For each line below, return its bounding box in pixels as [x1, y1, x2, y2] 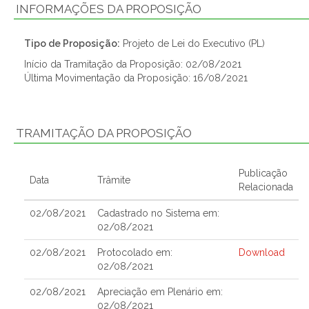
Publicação [239, 168, 288, 179]
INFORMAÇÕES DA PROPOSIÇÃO [16, 2, 201, 16]
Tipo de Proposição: [24, 38, 120, 49]
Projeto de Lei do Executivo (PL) [120, 38, 265, 49]
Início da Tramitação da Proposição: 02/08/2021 [24, 59, 241, 70]
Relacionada [239, 181, 293, 192]
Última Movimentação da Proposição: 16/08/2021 [24, 72, 248, 83]
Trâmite [97, 175, 130, 186]
